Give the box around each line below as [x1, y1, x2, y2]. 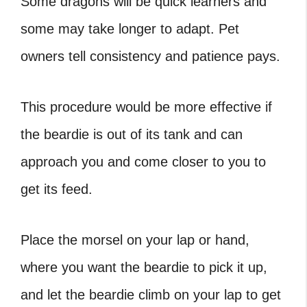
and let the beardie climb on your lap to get [21, 286, 281, 302]
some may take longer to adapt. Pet [21, 21, 239, 36]
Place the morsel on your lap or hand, [21, 232, 249, 247]
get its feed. [21, 181, 93, 197]
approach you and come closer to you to [21, 153, 266, 169]
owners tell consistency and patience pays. [21, 48, 280, 64]
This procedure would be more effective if [21, 99, 272, 114]
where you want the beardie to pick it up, [21, 259, 267, 275]
